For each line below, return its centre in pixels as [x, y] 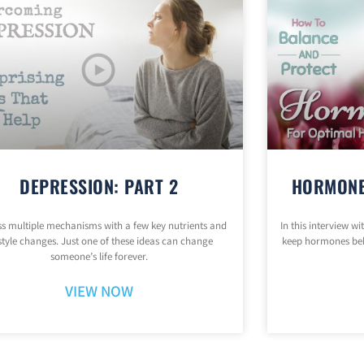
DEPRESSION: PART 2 [99, 186]
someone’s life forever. [99, 258]
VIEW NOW [99, 292]
